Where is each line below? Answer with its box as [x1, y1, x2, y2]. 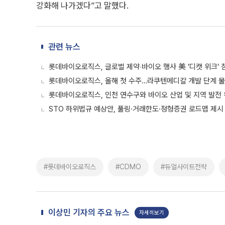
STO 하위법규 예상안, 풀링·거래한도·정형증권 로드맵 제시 [49, 104, 223, 114]
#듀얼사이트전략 [161, 163, 207, 171]
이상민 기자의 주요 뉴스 [48, 207, 130, 217]
